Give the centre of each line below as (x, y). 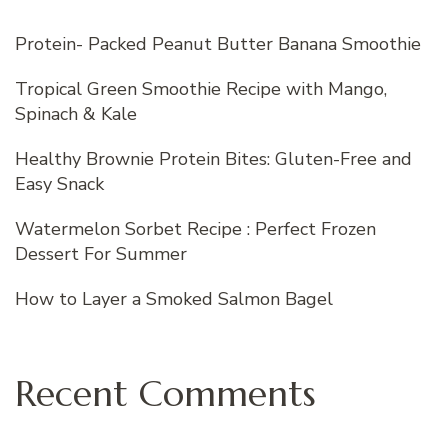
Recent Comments (165, 394)
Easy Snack (59, 184)
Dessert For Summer (101, 254)
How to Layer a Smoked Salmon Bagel (174, 299)
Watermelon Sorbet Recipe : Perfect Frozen (195, 229)
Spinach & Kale (76, 114)
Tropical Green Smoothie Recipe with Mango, (201, 89)
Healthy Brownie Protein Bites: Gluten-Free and (213, 159)
